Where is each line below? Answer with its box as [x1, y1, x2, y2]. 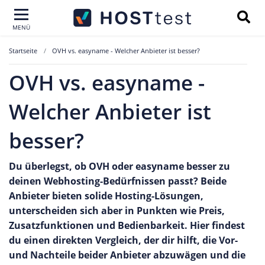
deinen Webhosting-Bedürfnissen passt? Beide [9, 174, 227, 188]
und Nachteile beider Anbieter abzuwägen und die [9, 248, 245, 261]
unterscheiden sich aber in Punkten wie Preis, [9, 204, 225, 217]
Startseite [9, 46, 37, 55]
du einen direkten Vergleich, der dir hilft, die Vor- [9, 234, 238, 247]
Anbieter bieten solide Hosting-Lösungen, [9, 189, 203, 202]
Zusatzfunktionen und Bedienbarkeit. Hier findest [9, 219, 245, 232]
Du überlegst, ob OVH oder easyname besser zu [9, 160, 230, 173]
